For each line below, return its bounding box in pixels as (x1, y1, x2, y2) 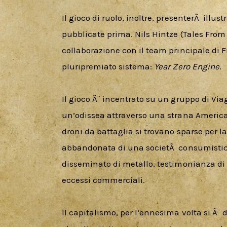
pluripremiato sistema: (62, 61, 155, 71)
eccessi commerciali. (62, 174, 145, 185)
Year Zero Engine (154, 61, 219, 71)
